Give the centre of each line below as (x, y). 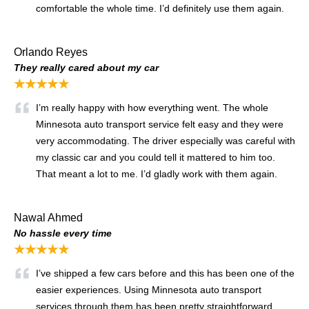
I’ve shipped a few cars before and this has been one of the (165, 273)
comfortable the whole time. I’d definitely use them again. (160, 8)
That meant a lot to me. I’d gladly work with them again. (157, 173)
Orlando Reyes (51, 52)
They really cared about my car (86, 67)
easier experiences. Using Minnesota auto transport (149, 289)
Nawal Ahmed (48, 217)
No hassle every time (63, 233)
